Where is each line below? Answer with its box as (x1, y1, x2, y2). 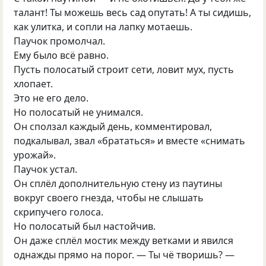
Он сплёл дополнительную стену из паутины (14, 176, 223, 190)
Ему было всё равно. (14, 48, 109, 62)
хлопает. (14, 77, 53, 90)
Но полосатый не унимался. (14, 105, 144, 119)
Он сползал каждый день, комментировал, (14, 119, 213, 133)
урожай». (14, 148, 56, 161)
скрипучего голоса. (14, 205, 104, 218)
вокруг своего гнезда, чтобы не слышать (14, 191, 204, 204)
